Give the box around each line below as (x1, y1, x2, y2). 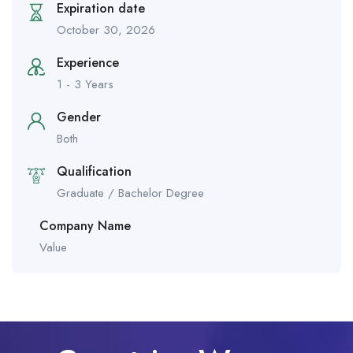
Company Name (39, 217, 131, 236)
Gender (57, 108, 101, 127)
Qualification (57, 162, 132, 181)
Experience (57, 54, 119, 72)
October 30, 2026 (57, 21, 155, 39)
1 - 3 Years (57, 76, 113, 94)
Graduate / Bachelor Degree (57, 184, 204, 203)
